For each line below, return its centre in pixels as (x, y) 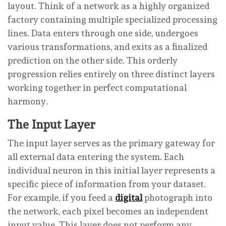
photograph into (177, 197)
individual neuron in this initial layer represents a (111, 170)
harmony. (28, 101)
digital (129, 197)
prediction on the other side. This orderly (93, 60)
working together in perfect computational (97, 87)
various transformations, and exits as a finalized (107, 46)
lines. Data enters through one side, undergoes (103, 33)
